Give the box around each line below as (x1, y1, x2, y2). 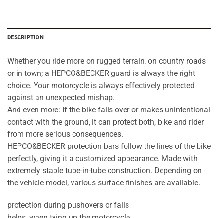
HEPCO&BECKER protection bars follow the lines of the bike (7, 141, 211, 151)
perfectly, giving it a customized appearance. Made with (7, 153, 198, 163)
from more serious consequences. (7, 129, 123, 139)
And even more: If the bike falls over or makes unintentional (7, 105, 210, 114)
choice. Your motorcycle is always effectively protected (7, 80, 195, 90)
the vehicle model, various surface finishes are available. (7, 178, 200, 187)
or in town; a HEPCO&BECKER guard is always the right (7, 68, 195, 78)
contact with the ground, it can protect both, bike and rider (7, 117, 204, 127)
